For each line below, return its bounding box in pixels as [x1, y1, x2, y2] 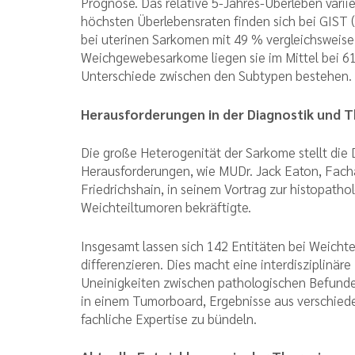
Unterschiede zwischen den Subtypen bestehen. [81, 67, 352, 85]
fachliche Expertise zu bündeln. [81, 309, 257, 327]
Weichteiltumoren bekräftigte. [81, 198, 251, 216]
